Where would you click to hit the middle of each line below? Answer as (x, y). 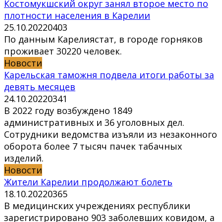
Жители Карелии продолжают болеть (88, 182)
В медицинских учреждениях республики (97, 206)
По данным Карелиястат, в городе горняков (103, 39)
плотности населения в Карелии (77, 16)
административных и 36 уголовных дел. (94, 123)
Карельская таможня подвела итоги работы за (109, 75)
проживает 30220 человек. (63, 51)
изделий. (24, 158)
